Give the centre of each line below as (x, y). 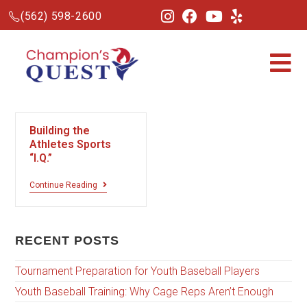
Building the (60, 131)
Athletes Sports (71, 144)
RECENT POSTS (67, 241)
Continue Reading (64, 185)
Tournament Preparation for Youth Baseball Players (138, 271)
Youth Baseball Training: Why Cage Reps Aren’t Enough (145, 292)
